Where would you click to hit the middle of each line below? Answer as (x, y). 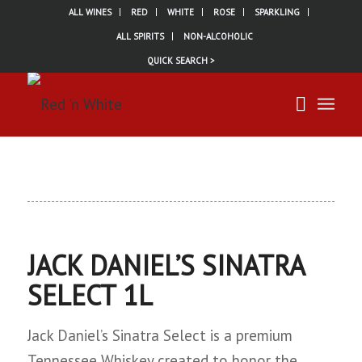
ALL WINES (90, 12)
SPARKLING (278, 12)
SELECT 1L (90, 295)
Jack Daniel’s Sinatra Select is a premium (160, 336)
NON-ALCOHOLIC (219, 36)
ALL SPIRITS (141, 36)
